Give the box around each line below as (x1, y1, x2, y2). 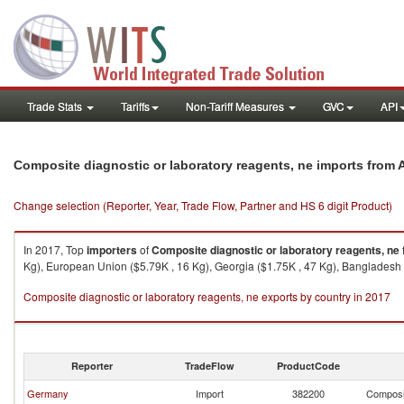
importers (87, 242, 137, 258)
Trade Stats (27, 98, 85, 114)
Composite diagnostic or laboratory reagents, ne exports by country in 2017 (23, 289, 390, 304)
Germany (27, 386, 69, 400)
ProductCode (277, 359, 340, 372)
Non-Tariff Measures (186, 98, 287, 114)
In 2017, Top (23, 242, 87, 257)
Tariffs (121, 98, 150, 114)
